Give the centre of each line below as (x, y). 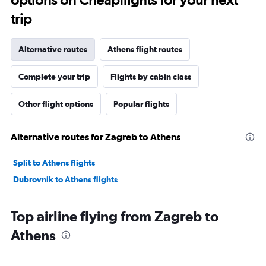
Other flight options (56, 104)
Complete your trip (54, 77)
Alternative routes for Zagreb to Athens (96, 137)
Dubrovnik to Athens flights (65, 179)
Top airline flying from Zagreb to (115, 216)
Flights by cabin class (151, 77)
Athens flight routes (145, 49)
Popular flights (141, 104)
